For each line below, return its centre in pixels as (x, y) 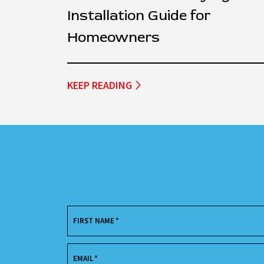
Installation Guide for (139, 15)
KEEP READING (100, 85)
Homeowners (113, 37)
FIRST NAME (94, 220)
